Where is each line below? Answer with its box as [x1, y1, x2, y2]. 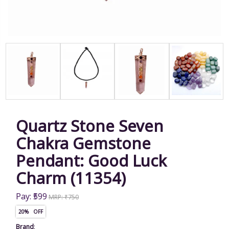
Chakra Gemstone [16, 132, 151, 154]
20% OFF [18, 208, 43, 215]
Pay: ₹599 [16, 191, 47, 202]
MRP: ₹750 [49, 193, 79, 201]
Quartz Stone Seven [16, 114, 164, 136]
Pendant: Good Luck [16, 149, 167, 171]
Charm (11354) [16, 167, 126, 189]
